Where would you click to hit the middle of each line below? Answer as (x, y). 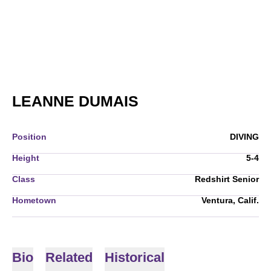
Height (26, 158)
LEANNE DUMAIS (75, 101)
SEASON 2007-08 (200, 100)
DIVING (244, 137)
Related (69, 257)
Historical (135, 257)
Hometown (34, 200)
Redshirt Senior (227, 179)
